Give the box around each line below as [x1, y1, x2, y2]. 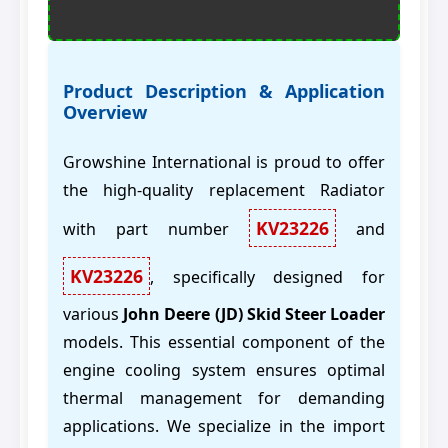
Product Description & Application [63, 79, 385, 104]
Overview [63, 100, 147, 125]
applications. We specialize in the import [63, 415, 385, 438]
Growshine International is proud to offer [63, 151, 385, 174]
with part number [63, 218, 249, 241]
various [63, 303, 124, 326]
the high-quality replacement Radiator [63, 179, 385, 202]
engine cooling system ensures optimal [63, 359, 385, 382]
